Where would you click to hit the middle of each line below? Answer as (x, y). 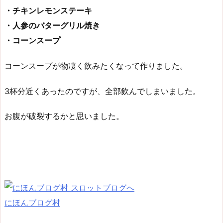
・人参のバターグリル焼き (52, 25)
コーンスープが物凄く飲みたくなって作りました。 (96, 65)
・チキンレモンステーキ (48, 10)
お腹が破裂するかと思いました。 (64, 116)
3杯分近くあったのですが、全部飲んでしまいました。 (103, 91)
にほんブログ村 (32, 203)
